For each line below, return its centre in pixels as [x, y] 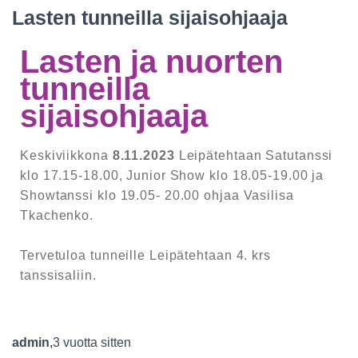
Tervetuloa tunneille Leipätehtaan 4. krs [145, 256]
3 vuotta [75, 343]
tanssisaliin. [58, 276]
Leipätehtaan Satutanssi [254, 156]
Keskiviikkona [66, 156]
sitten [114, 343]
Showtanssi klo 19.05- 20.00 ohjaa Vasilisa [157, 196]
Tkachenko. [57, 216]
